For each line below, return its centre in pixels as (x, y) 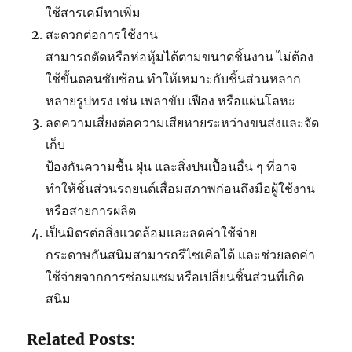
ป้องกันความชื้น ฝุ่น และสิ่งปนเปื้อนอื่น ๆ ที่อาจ (172, 167)
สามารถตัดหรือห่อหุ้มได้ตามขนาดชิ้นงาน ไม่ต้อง (180, 57)
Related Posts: (81, 340)
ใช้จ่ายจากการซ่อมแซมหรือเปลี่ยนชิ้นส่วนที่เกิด (175, 277)
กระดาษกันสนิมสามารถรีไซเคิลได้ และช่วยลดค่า (181, 255)
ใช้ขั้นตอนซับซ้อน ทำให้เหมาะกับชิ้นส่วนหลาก (174, 79)
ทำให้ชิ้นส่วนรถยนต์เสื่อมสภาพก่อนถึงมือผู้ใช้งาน (181, 189)
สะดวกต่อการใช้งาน (102, 35)
